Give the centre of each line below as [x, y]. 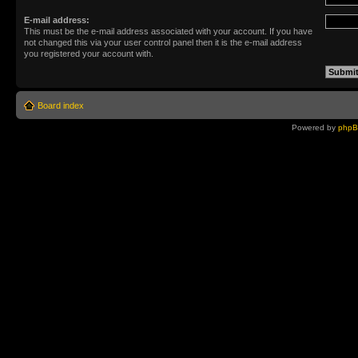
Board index [61, 106]
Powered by [315, 128]
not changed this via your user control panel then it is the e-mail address [163, 42]
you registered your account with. [89, 54]
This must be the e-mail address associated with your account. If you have [168, 31]
